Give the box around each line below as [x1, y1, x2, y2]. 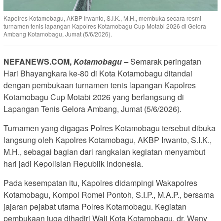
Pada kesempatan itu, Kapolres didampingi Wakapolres [3, 177, 197, 189]
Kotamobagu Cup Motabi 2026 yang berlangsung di [3, 91, 184, 103]
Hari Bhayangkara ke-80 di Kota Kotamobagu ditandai [3, 68, 192, 79]
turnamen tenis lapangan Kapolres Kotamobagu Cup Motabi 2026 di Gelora [3, 22, 206, 31]
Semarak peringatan [128, 56, 201, 68]
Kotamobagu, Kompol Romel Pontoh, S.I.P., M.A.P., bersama [3, 189, 214, 201]
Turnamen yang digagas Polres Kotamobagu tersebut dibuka [3, 122, 216, 134]
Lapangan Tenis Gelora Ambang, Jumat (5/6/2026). [3, 103, 182, 115]
